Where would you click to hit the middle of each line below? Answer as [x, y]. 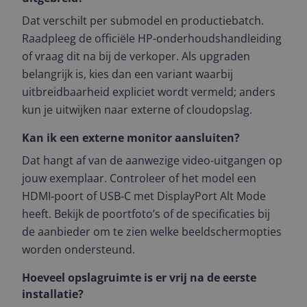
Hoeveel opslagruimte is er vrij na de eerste [139, 278]
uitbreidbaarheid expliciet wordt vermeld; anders [149, 92]
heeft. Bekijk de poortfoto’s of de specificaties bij [146, 214]
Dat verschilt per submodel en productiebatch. [143, 21]
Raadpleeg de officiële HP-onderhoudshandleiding [152, 38]
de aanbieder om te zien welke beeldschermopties [152, 232]
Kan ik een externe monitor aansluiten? [131, 138]
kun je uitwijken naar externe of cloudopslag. [137, 110]
